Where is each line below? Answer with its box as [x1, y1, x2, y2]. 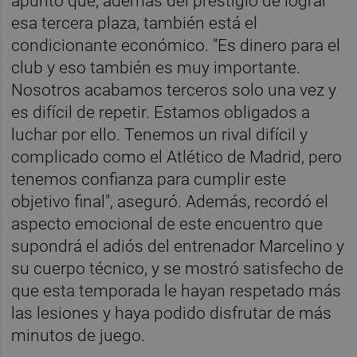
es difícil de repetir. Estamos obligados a [11, 102, 311, 122]
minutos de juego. [11, 325, 146, 345]
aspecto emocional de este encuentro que [11, 214, 324, 233]
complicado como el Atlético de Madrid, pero [11, 147, 343, 167]
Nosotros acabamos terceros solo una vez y [11, 80, 337, 100]
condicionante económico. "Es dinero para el [11, 35, 341, 55]
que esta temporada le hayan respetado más [11, 280, 342, 300]
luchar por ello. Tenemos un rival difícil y [11, 124, 308, 144]
